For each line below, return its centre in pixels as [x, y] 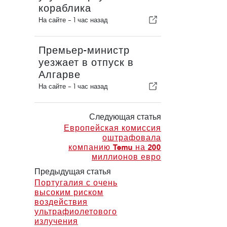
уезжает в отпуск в [86, 63]
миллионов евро [126, 157]
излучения [56, 221]
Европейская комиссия [112, 128]
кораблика [65, 8]
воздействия [61, 202]
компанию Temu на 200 [115, 147]
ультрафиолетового [76, 212]
